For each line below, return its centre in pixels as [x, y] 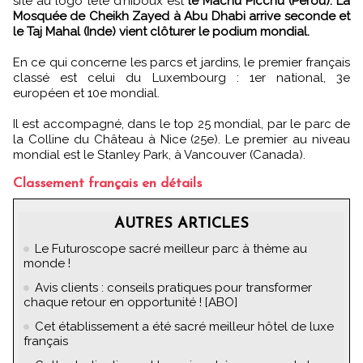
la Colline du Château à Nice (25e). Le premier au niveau [181, 139]
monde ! [47, 263]
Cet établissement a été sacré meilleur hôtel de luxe [184, 326]
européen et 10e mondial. [86, 93]
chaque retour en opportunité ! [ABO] [130, 302]
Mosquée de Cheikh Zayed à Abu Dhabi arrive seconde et [181, 16]
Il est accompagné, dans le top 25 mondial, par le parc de [181, 124]
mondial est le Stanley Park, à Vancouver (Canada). [159, 154]
